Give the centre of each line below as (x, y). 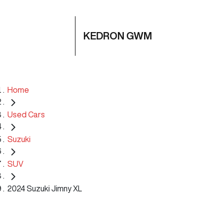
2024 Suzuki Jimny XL (45, 188)
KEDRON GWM (118, 36)
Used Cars (26, 114)
